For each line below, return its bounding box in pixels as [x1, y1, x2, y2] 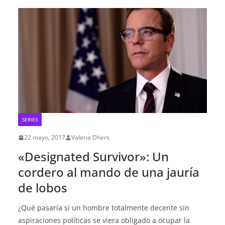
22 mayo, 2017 [24, 133, 65, 142]
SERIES [22, 116, 38, 124]
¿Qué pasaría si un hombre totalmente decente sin [18, 203, 189, 213]
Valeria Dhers [71, 133, 109, 142]
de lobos [18, 179, 67, 196]
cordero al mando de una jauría [18, 164, 199, 181]
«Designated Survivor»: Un [18, 148, 169, 165]
